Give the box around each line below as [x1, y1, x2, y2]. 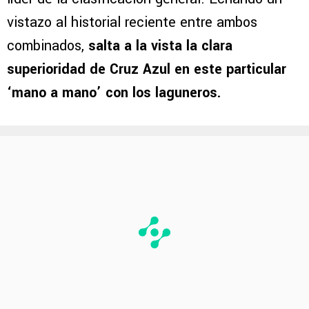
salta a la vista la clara [88, 36, 232, 57]
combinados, [7, 36, 88, 57]
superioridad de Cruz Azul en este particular [7, 59, 286, 80]
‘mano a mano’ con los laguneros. [7, 83, 221, 103]
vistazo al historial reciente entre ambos [7, 12, 257, 33]
